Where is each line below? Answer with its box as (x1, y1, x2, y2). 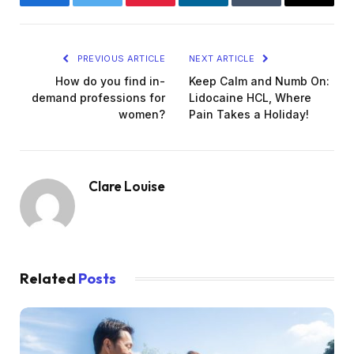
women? (119, 107, 165, 122)
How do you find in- (55, 74, 165, 88)
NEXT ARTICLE (189, 53, 258, 65)
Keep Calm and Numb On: (189, 74, 330, 88)
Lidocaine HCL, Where (189, 91, 311, 105)
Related (20, 269, 78, 288)
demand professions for (32, 91, 165, 105)
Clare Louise (88, 178, 165, 195)
